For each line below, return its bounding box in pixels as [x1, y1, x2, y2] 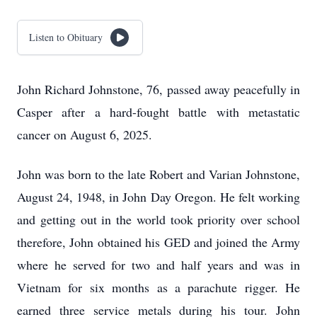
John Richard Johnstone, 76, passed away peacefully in [17, 81, 300, 98]
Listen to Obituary [29, 30, 103, 44]
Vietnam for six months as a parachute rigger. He [17, 279, 300, 296]
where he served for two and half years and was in [17, 256, 300, 273]
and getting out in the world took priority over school [17, 211, 300, 228]
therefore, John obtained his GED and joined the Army [17, 234, 300, 250]
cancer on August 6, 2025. [17, 126, 152, 143]
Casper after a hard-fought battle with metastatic [17, 103, 300, 120]
